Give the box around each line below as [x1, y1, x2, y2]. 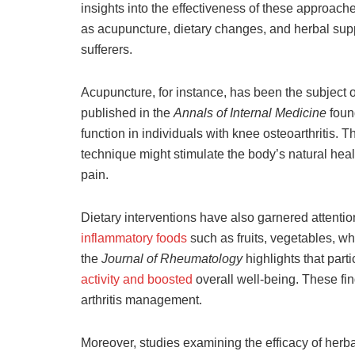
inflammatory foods [81, 231, 187, 245]
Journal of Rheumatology [101, 251, 242, 265]
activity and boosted [81, 272, 193, 286]
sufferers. [81, 42, 132, 56]
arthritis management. [81, 292, 202, 307]
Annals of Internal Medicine [174, 105, 326, 120]
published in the [81, 105, 174, 120]
